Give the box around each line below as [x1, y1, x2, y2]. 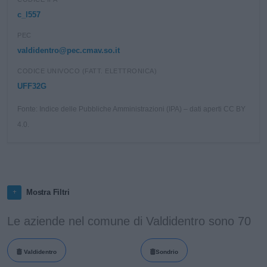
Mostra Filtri [26, 188, 70, 197]
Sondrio [155, 248, 178, 255]
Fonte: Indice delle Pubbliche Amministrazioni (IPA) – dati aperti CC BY [17, 105, 246, 113]
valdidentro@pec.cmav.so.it [17, 46, 120, 55]
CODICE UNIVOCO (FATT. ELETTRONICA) [17, 67, 157, 74]
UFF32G [17, 82, 46, 91]
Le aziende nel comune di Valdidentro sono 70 [7, 215, 251, 228]
